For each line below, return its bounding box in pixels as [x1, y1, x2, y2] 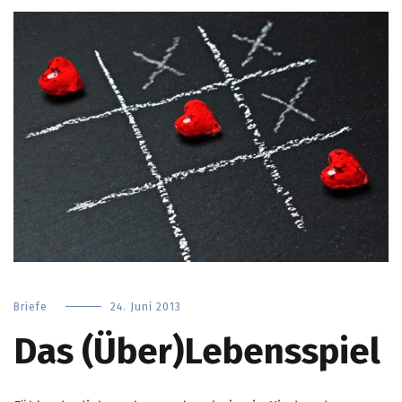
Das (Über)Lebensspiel [13, 330, 380, 374]
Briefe [13, 301, 48, 314]
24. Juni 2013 [110, 301, 181, 314]
